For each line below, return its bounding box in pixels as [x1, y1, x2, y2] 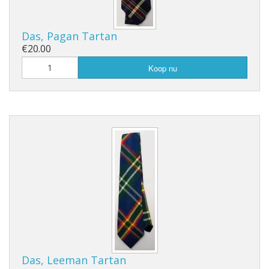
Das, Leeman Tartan [22, 253, 126, 268]
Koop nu [148, 62, 177, 74]
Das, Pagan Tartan [22, 29, 117, 44]
